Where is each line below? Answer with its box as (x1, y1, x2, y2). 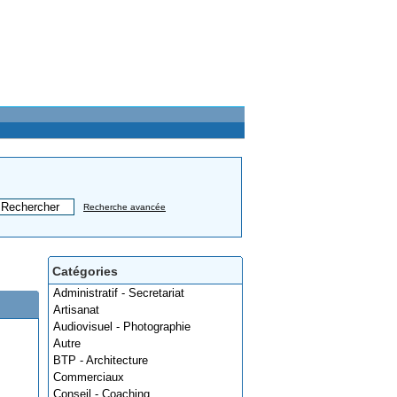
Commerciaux (53, 370, 124, 384)
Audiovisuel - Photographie (53, 320, 191, 333)
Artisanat (53, 303, 99, 316)
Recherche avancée (83, 202, 166, 212)
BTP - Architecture (53, 354, 148, 367)
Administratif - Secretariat (53, 286, 184, 300)
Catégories (52, 264, 118, 278)
